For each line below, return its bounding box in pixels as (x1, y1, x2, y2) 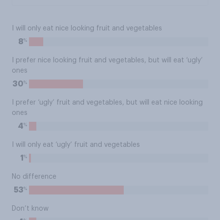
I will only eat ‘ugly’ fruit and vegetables (12, 141, 140, 148)
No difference (12, 173, 56, 180)
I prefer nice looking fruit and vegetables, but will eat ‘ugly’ (12, 57, 203, 64)
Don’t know (12, 205, 49, 212)
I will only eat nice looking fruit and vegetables (12, 25, 162, 32)
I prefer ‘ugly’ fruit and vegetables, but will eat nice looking (12, 99, 203, 106)
